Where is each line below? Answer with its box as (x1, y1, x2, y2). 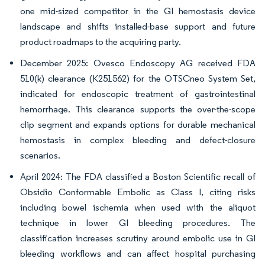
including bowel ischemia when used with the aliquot (20, 202, 256, 214)
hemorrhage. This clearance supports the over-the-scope (20, 104, 256, 115)
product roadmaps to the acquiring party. (20, 36, 181, 48)
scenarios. (20, 150, 60, 161)
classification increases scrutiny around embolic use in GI (20, 232, 256, 244)
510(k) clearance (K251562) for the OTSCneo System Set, (20, 73, 256, 85)
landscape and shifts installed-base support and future (20, 21, 256, 33)
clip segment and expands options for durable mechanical (20, 119, 256, 131)
